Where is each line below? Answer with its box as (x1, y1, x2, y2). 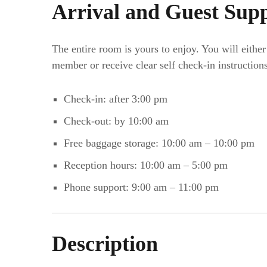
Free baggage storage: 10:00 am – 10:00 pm (63, 136, 254, 149)
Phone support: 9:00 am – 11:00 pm (63, 181, 219, 193)
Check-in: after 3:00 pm (63, 92, 167, 105)
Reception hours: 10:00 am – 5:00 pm (63, 159, 228, 171)
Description (52, 231, 158, 256)
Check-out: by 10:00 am (63, 114, 169, 127)
